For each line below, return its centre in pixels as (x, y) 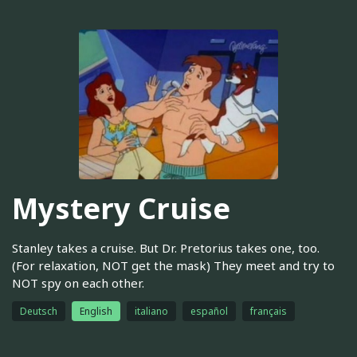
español (209, 311)
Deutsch (39, 311)
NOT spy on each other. (78, 282)
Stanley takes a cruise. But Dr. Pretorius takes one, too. (166, 247)
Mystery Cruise (121, 209)
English (96, 311)
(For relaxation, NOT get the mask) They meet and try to (173, 265)
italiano (151, 311)
